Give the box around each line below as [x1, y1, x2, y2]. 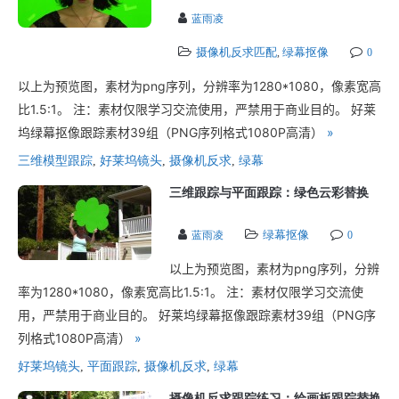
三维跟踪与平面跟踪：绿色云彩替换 [169, 186, 369, 199]
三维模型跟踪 [18, 154, 93, 167]
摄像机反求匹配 [196, 45, 277, 59]
